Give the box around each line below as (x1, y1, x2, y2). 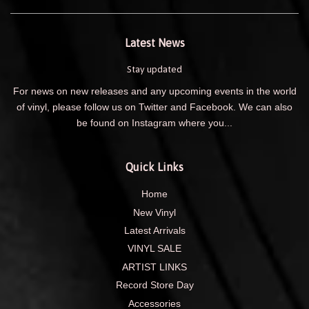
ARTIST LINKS (122, 261, 187, 272)
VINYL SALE (128, 243, 181, 255)
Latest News (124, 37, 185, 50)
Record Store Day (115, 280, 194, 291)
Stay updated (127, 63, 182, 75)
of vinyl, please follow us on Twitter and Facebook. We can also (17, 102, 292, 113)
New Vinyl (133, 207, 176, 218)
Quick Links (126, 161, 183, 174)
